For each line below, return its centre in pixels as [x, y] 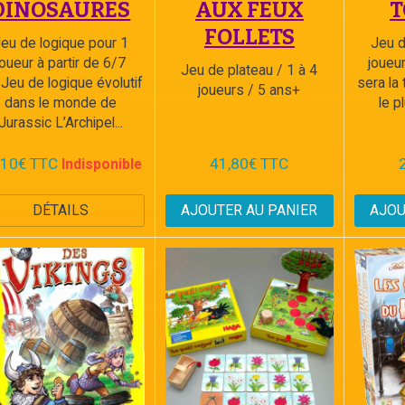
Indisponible [102, 164]
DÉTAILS [61, 210]
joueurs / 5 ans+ [250, 90]
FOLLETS [249, 38]
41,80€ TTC [250, 164]
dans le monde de [61, 103]
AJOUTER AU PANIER [250, 210]
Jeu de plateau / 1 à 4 [250, 71]
